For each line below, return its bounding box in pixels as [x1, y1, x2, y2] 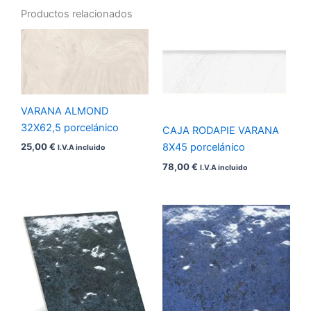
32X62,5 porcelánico [21, 121, 119, 135]
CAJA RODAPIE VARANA [162, 124, 279, 137]
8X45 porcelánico [162, 141, 245, 154]
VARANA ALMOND [21, 105, 108, 118]
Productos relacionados [21, 7, 133, 20]
